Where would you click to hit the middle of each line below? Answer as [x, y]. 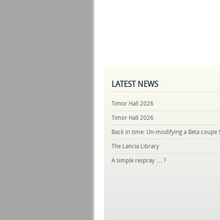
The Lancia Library [135, 146]
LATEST [124, 84]
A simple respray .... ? [139, 161]
